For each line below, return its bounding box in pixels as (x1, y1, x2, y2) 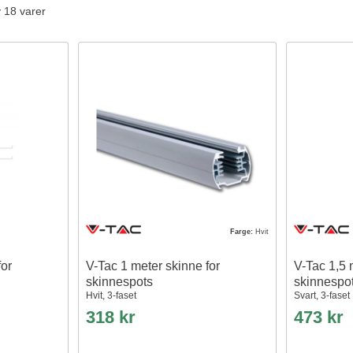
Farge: (230, 227, 256, 236)
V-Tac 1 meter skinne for (86, 259, 221, 273)
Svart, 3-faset (294, 290, 351, 302)
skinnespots (86, 275, 154, 289)
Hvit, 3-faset (86, 290, 137, 302)
